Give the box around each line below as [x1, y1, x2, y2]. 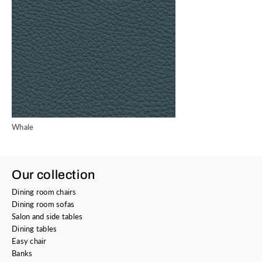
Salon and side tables [12, 212, 83, 221]
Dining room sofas [12, 199, 75, 209]
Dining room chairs [12, 187, 77, 196]
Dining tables [12, 224, 57, 233]
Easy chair [12, 236, 47, 246]
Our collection [12, 168, 96, 182]
